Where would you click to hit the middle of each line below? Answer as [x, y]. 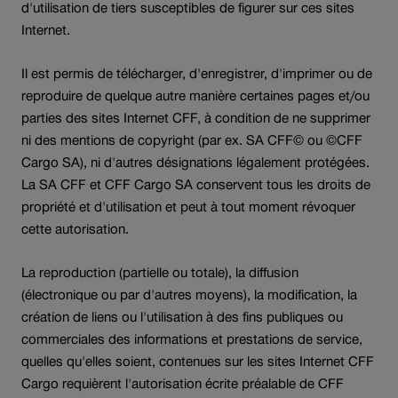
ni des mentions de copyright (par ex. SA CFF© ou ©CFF [192, 139]
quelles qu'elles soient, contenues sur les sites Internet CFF [198, 361]
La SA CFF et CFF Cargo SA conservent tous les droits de [196, 184]
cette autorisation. [75, 228]
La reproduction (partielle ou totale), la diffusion [160, 272]
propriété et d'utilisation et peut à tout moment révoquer [188, 206]
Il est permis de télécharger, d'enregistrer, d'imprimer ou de [197, 73]
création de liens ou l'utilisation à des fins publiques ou [182, 316]
